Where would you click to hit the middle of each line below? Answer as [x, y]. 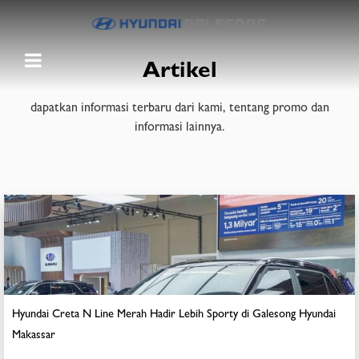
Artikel [179, 73]
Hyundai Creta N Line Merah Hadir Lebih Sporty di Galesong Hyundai [174, 315]
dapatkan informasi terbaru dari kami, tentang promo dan [179, 109]
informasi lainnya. [179, 128]
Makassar [34, 336]
